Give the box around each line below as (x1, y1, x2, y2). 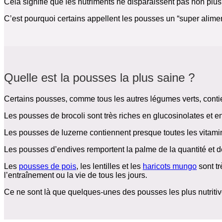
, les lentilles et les (76, 162, 143, 171)
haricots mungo (143, 162, 197, 171)
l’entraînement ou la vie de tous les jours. (4, 171, 147, 180)
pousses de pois (19, 162, 76, 171)
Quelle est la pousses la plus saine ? (4, 71, 195, 85)
